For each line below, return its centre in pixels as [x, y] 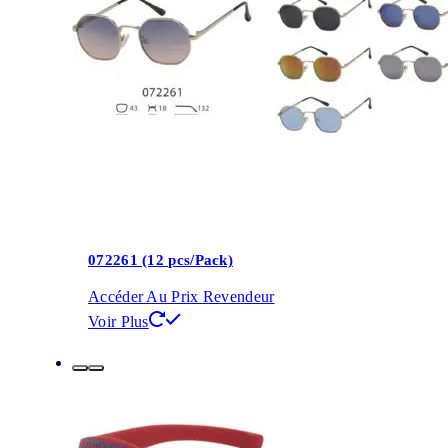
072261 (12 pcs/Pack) [160, 260]
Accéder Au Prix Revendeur [181, 296]
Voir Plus [118, 321]
